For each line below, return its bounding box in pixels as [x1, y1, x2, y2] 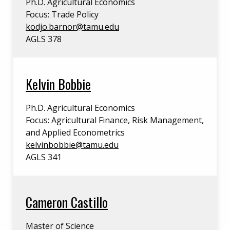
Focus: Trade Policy [26, 9, 99, 20]
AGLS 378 [26, 33, 62, 45]
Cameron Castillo [26, 192, 108, 212]
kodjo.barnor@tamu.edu [26, 21, 119, 32]
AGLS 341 [26, 151, 62, 163]
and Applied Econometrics [26, 127, 125, 138]
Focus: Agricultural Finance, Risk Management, [26, 114, 204, 126]
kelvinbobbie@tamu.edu [26, 139, 119, 150]
